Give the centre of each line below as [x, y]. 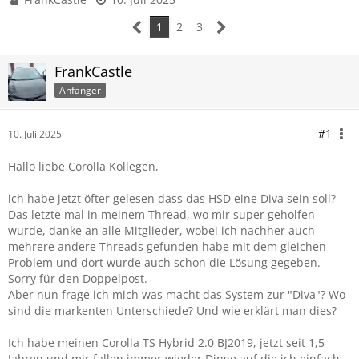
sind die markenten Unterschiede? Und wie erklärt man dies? [172, 311]
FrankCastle [93, 71]
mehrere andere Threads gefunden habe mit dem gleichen [167, 246]
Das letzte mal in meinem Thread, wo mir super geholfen [161, 214]
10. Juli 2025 [35, 134]
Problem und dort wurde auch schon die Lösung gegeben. [164, 262]
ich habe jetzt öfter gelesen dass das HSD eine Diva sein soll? [172, 198]
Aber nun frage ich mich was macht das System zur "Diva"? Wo [177, 294]
